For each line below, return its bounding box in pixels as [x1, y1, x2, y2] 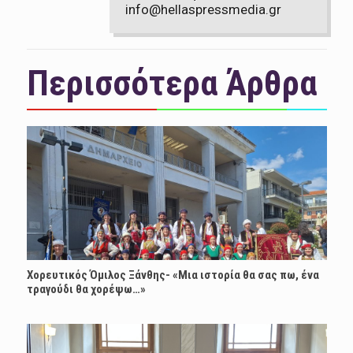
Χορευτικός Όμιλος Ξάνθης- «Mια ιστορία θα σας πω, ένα [26, 267, 319, 282]
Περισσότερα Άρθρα [26, 61, 318, 104]
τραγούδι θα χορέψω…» [26, 281, 146, 296]
